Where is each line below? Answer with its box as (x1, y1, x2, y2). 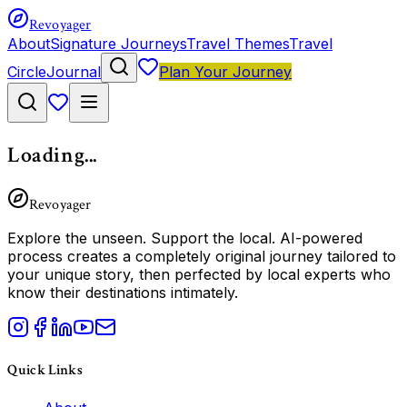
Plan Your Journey (159, 63, 292, 81)
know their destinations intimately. (7, 283, 238, 302)
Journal (46, 63, 101, 81)
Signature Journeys (50, 35, 186, 53)
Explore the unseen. (7, 228, 146, 247)
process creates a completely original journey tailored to (7, 246, 396, 265)
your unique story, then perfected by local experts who (7, 264, 391, 283)
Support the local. (151, 228, 275, 247)
